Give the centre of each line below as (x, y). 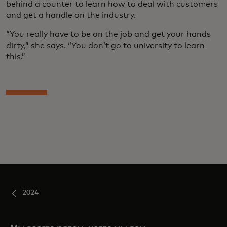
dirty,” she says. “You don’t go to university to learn (105, 45)
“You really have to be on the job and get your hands (108, 34)
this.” (16, 56)
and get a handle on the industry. (71, 15)
